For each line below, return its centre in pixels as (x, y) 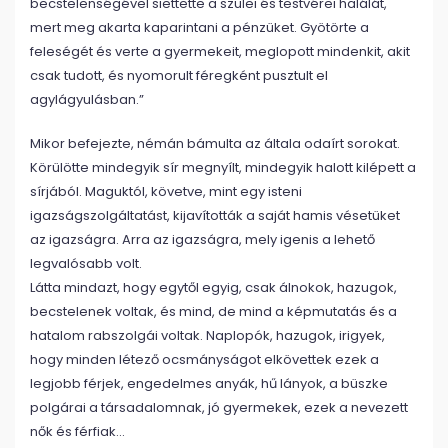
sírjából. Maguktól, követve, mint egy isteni (166, 191)
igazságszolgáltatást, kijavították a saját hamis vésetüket (215, 215)
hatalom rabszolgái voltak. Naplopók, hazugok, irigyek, (207, 335)
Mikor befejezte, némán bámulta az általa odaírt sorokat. (215, 143)
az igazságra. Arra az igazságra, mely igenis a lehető (202, 239)
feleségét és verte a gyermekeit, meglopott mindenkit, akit (220, 51)
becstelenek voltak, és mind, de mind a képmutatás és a (213, 311)
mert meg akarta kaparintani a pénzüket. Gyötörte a (199, 27)
